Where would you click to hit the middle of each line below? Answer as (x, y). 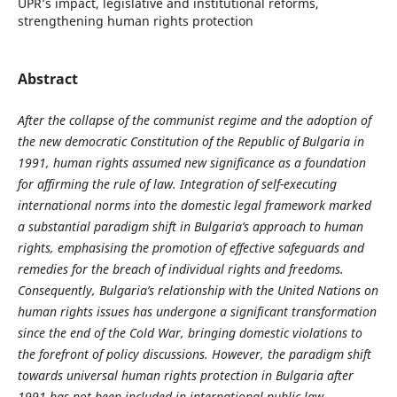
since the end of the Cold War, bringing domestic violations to (190, 333)
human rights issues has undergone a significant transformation (197, 312)
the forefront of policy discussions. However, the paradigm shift (194, 354)
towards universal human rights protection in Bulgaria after (185, 376)
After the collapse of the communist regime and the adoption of (194, 121)
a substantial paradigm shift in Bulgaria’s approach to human (190, 227)
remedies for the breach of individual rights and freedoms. (180, 269)
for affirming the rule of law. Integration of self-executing (177, 184)
